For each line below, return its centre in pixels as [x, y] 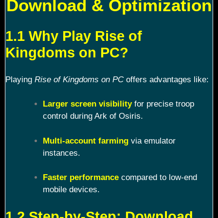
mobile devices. [71, 190]
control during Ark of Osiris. [93, 116]
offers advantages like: [166, 79]
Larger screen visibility [87, 104]
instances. [61, 153]
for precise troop [163, 104]
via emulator [152, 141]
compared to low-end [158, 178]
